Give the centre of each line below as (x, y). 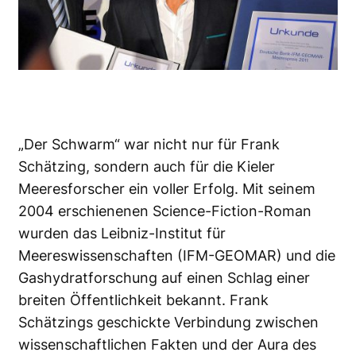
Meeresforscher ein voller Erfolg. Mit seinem (167, 188)
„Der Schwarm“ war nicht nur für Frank (149, 144)
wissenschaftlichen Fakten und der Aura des (167, 344)
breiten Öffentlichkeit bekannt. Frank (143, 300)
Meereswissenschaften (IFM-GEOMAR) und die (177, 255)
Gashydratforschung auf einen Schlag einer (164, 277)
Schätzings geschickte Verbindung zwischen (168, 322)
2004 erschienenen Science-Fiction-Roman (165, 211)
